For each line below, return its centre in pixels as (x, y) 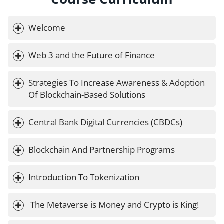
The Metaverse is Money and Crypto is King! (115, 205)
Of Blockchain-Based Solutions (87, 95)
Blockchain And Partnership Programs (102, 150)
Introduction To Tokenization (84, 177)
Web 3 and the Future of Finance (92, 55)
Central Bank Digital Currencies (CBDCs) (105, 122)
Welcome (47, 28)
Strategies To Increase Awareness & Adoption (118, 83)
